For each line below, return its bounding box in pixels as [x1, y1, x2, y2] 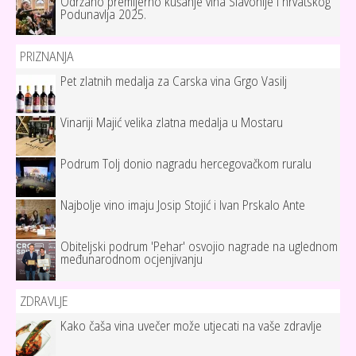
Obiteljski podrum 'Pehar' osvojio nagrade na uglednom [60, 238, 338, 256]
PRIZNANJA [20, 47, 74, 66]
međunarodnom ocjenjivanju [60, 250, 203, 269]
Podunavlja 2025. [60, 6, 146, 24]
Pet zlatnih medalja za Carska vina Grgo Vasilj [60, 72, 287, 91]
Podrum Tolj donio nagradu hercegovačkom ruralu [60, 155, 311, 173]
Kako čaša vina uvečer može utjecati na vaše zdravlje [60, 317, 322, 335]
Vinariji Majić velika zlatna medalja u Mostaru [60, 114, 283, 132]
